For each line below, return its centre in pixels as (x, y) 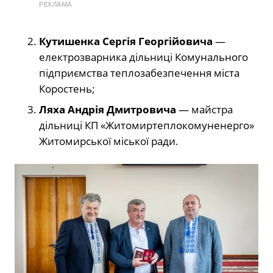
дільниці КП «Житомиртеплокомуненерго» (147, 126)
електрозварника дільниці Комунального (144, 57)
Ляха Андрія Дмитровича (108, 110)
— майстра (204, 110)
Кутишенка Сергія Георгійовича (126, 41)
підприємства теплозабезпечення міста (139, 73)
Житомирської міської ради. (109, 141)
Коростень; (67, 89)
